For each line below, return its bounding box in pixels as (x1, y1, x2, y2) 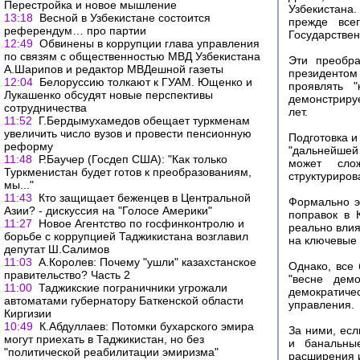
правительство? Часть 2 (4, 268, 130, 281)
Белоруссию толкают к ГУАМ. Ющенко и (39, 76, 252, 88)
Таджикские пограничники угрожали (39, 281, 227, 294)
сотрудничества (4, 101, 87, 114)
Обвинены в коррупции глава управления (39, 37, 260, 50)
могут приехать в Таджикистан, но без (4, 333, 204, 346)
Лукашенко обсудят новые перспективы (4, 88, 213, 101)
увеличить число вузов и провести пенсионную (4, 127, 252, 140)
